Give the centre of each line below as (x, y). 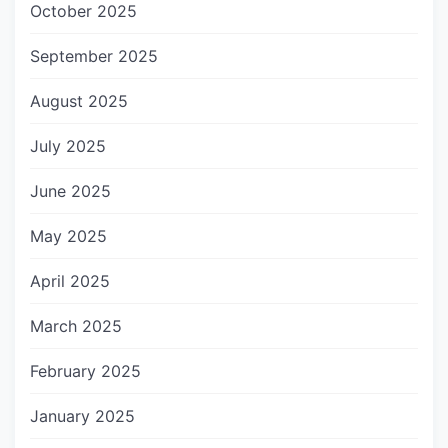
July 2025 (68, 146)
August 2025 (79, 101)
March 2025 (76, 326)
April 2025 (70, 281)
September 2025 (94, 56)
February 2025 (85, 371)
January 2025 (82, 416)
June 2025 (70, 191)
